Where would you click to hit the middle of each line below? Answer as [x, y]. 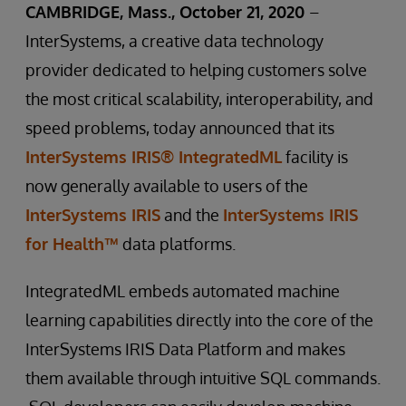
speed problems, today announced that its [180, 128]
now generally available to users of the [167, 186]
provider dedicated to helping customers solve [196, 70]
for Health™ [72, 244]
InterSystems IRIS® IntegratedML [154, 157]
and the [192, 215]
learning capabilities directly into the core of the [199, 320]
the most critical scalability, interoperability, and [199, 99]
